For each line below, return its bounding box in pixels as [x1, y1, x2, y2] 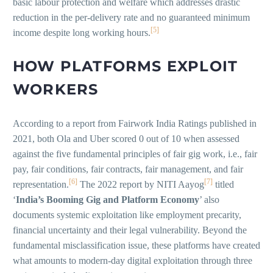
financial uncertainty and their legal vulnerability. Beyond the [13, 224, 247, 235]
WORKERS [13, 80, 99, 98]
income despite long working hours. [13, 27, 151, 38]
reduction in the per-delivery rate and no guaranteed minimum [13, 12, 250, 23]
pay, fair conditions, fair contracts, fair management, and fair [13, 163, 243, 174]
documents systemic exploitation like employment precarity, [13, 209, 241, 220]
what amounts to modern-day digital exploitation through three [13, 255, 252, 266]
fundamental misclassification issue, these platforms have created [13, 239, 260, 250]
